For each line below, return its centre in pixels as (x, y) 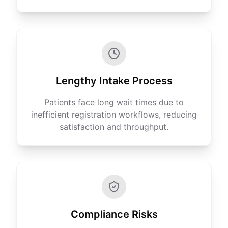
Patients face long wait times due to (114, 102)
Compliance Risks (114, 214)
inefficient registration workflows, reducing (114, 115)
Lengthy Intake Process (114, 81)
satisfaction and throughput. (114, 127)
